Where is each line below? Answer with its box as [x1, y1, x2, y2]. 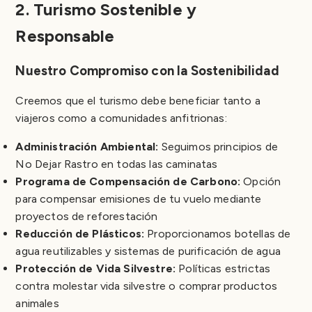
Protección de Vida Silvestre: [15, 261, 176, 275]
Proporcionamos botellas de [144, 226, 291, 240]
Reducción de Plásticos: [15, 226, 145, 240]
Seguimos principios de [158, 139, 279, 153]
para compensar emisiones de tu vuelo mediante [15, 192, 262, 205]
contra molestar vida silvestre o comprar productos [15, 279, 278, 292]
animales [15, 296, 59, 310]
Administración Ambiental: [15, 139, 159, 153]
